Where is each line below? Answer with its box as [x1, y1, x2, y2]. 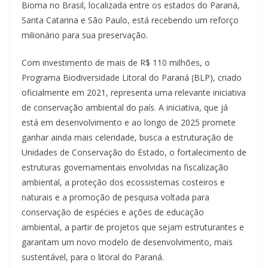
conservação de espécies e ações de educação [22, 206, 204, 218]
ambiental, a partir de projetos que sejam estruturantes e [22, 221, 244, 233]
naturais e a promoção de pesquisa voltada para [22, 191, 209, 203]
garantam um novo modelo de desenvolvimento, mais [22, 236, 233, 248]
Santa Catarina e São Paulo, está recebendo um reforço [22, 14, 239, 26]
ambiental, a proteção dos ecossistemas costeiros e [22, 176, 225, 188]
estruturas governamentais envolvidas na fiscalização [22, 162, 229, 173]
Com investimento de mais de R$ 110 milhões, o [22, 57, 210, 69]
